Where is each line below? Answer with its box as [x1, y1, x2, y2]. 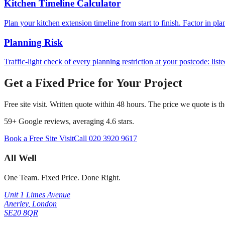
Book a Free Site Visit [4, 134, 74, 143]
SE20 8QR [4, 208, 38, 217]
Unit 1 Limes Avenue [4, 190, 70, 199]
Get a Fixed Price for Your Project [4, 76, 182, 90]
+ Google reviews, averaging [12, 117, 104, 126]
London [32, 199, 57, 208]
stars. [116, 117, 134, 126]
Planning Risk [4, 37, 63, 48]
